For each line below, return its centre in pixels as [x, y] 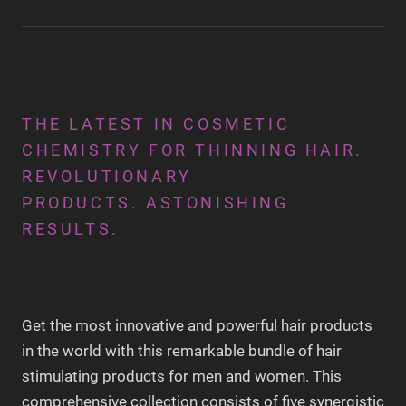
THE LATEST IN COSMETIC [156, 124]
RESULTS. [71, 229]
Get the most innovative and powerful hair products [197, 325]
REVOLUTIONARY [107, 177]
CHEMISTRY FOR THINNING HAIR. [193, 150]
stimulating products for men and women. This [182, 376]
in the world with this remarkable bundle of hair [182, 350]
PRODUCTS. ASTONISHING [155, 203]
